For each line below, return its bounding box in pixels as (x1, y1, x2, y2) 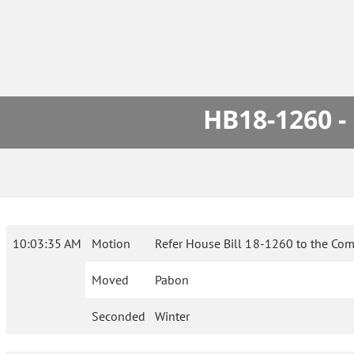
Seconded (92, 308, 145, 325)
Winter (155, 308, 190, 325)
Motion (92, 235, 130, 252)
